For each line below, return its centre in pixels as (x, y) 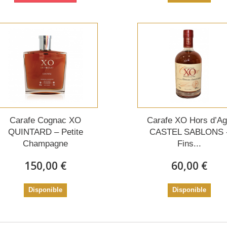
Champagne (46, 144)
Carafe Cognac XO (46, 121)
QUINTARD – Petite (45, 132)
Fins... (190, 144)
